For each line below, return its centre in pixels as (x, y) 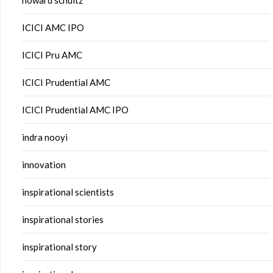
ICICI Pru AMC (52, 55)
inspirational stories (63, 220)
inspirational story (59, 247)
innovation (44, 165)
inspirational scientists (68, 192)
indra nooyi (45, 137)
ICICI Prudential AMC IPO (75, 110)
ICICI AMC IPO (53, 28)
